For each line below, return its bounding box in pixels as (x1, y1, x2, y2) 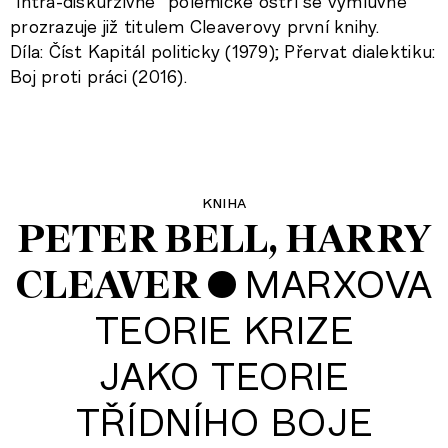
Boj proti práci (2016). (10, 66, 187, 87)
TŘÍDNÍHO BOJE (75, 399, 373, 444)
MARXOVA (245, 261, 433, 306)
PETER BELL (16, 216, 268, 261)
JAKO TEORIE (99, 353, 349, 398)
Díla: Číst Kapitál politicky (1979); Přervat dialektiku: (10, 41, 436, 62)
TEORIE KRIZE (94, 307, 354, 352)
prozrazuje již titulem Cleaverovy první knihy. (10, 16, 380, 37)
